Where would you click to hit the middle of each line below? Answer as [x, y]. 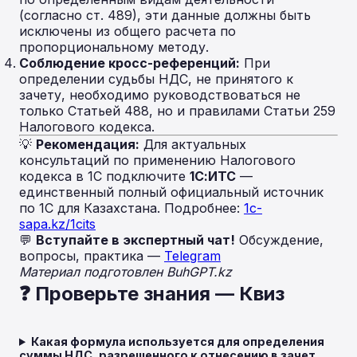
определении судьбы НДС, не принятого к [156, 79]
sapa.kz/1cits [57, 224]
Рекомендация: [88, 144]
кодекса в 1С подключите [104, 176]
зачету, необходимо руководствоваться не [160, 95]
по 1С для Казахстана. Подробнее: [131, 208]
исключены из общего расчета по [127, 31]
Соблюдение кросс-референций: [129, 63]
